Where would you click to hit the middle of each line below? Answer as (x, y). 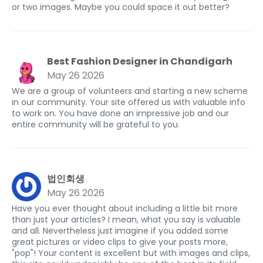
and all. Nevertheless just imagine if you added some (120, 231)
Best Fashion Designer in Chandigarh (140, 61)
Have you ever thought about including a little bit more (125, 208)
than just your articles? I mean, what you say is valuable (126, 220)
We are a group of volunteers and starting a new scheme (130, 91)
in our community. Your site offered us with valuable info (129, 102)
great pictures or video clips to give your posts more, (120, 242)
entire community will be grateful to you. (96, 124)
